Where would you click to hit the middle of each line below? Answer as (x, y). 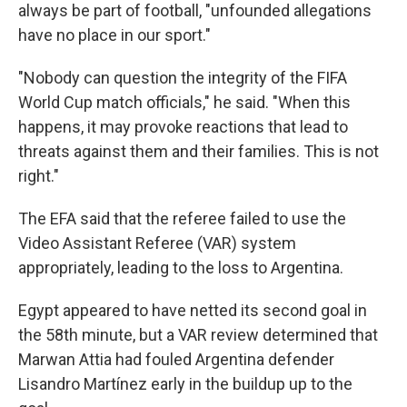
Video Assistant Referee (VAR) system (157, 243)
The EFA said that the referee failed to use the (182, 218)
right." (39, 176)
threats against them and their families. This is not (199, 151)
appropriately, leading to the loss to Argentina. (181, 268)
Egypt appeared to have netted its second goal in (193, 310)
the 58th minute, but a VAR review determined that (198, 335)
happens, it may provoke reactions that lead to (183, 127)
